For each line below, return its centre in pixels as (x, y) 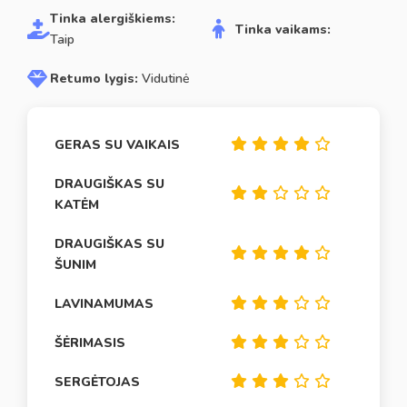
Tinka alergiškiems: (113, 19)
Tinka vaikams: (283, 29)
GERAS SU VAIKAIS (117, 145)
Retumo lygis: (94, 79)
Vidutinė (164, 79)
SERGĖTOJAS (97, 382)
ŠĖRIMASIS (90, 343)
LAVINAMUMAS (104, 304)
